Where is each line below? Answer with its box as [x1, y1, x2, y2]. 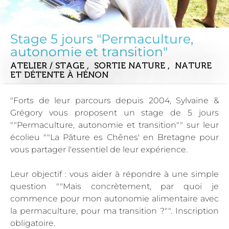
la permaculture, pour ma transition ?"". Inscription [10, 206, 219, 216]
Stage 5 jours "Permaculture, [10, 31, 193, 47]
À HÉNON [67, 70, 108, 80]
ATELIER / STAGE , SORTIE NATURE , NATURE [10, 60, 212, 71]
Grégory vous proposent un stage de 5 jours [10, 108, 219, 118]
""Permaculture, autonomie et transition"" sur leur [10, 120, 219, 130]
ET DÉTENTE [10, 70, 67, 80]
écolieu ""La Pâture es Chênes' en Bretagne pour [10, 132, 219, 142]
